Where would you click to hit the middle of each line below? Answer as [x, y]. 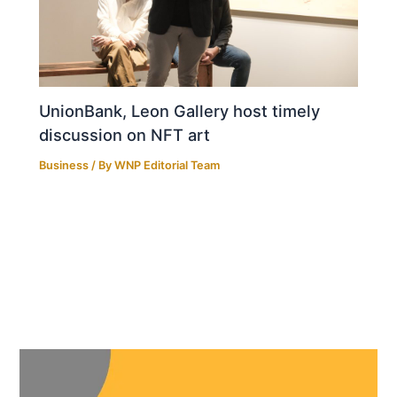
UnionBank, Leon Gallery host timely [180, 111]
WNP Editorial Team [167, 166]
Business [64, 166]
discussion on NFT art [125, 135]
